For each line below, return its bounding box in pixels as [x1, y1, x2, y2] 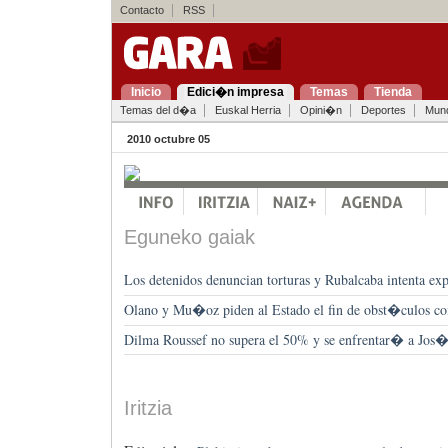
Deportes [360, 104, 406, 116]
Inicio [130, 85, 161, 99]
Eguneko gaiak [123, 226, 255, 248]
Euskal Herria [214, 104, 281, 116]
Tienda [373, 85, 412, 99]
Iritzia [123, 396, 172, 419]
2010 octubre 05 [126, 133, 210, 145]
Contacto [119, 4, 164, 16]
